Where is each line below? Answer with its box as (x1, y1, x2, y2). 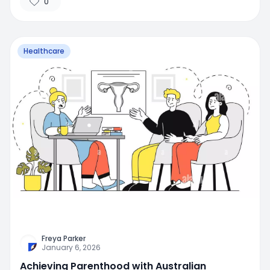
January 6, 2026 (42, 242, 101, 253)
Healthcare (24, 46, 64, 57)
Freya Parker (42, 233, 86, 243)
